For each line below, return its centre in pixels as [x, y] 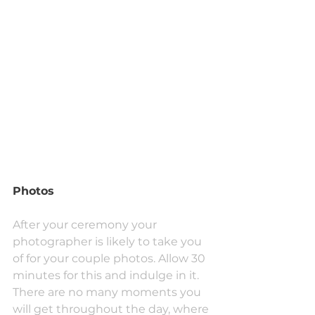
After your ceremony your [86, 225]
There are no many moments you [108, 292]
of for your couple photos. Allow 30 [110, 259]
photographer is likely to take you [109, 242]
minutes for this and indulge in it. [107, 276]
